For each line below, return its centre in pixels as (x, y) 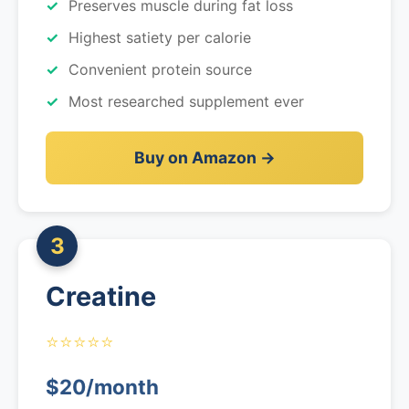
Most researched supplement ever (186, 101)
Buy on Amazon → (204, 157)
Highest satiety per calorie (160, 37)
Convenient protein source (160, 69)
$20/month (102, 387)
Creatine (101, 296)
